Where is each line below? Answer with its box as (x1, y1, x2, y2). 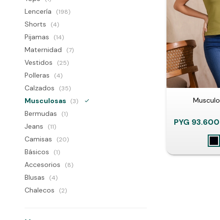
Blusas (25, 173, 47, 182)
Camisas (25, 135, 54, 143)
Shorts (25, 20, 48, 28)
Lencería (25, 7, 54, 16)
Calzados (25, 83, 56, 92)
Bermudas (25, 109, 59, 118)
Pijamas (25, 32, 51, 41)
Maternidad (25, 45, 64, 54)
